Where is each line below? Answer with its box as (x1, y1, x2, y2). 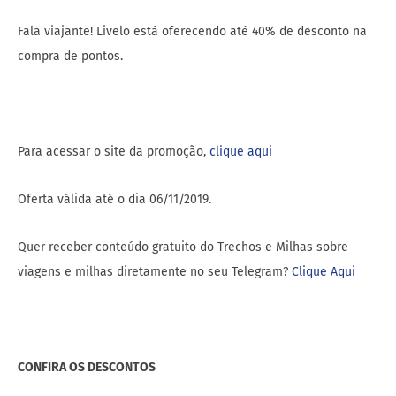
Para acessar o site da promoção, (18, 144, 209, 160)
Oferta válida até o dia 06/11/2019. (18, 192, 211, 208)
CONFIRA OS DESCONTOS (18, 360, 156, 376)
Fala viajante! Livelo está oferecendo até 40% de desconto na (18, 24, 367, 40)
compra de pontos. (18, 49, 123, 65)
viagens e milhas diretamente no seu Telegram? (18, 264, 292, 280)
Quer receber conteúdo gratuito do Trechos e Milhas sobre (18, 240, 348, 255)
